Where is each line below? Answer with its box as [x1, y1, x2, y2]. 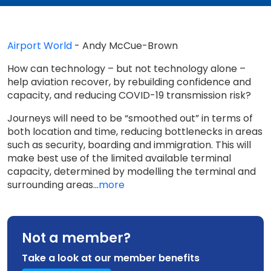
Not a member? [22, 229, 131, 247]
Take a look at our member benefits [22, 251, 200, 265]
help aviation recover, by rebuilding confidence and [7, 75, 251, 89]
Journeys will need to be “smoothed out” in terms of [7, 111, 253, 125]
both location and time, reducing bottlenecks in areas [7, 125, 263, 139]
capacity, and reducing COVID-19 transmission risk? [7, 88, 251, 102]
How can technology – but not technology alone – [7, 62, 246, 76]
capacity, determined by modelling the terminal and [7, 165, 256, 178]
